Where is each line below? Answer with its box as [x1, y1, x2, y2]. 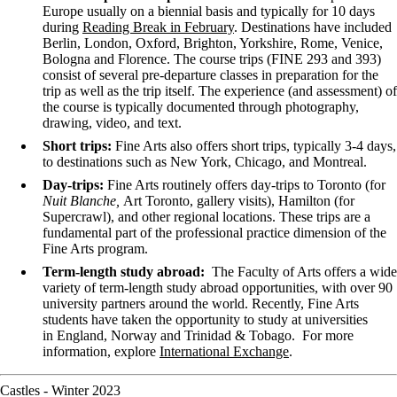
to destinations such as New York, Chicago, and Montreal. [43, 153, 367, 169]
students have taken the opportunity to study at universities [43, 311, 368, 327]
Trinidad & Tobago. [181, 327, 302, 343]
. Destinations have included [234, 19, 392, 35]
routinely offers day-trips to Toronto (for [162, 176, 385, 192]
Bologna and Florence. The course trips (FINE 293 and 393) [43, 51, 381, 66]
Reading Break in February [82, 19, 234, 35]
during [43, 19, 82, 35]
